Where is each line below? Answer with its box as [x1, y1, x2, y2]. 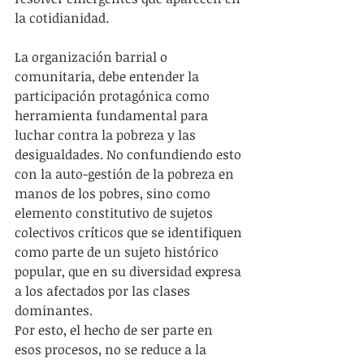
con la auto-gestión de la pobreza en [15, 164, 237, 183]
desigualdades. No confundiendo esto [15, 145, 245, 163]
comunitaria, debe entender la [15, 67, 202, 85]
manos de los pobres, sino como [15, 184, 214, 202]
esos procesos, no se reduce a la [15, 340, 210, 358]
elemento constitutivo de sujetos [15, 203, 216, 222]
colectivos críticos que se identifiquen [15, 223, 245, 241]
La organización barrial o [15, 47, 171, 66]
